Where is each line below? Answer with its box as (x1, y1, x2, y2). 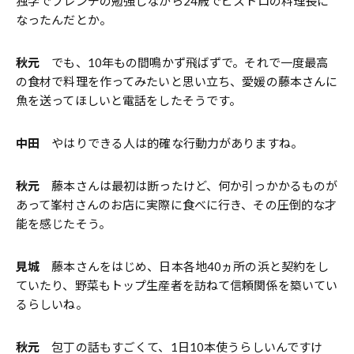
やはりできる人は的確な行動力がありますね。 (40, 136, 303, 151)
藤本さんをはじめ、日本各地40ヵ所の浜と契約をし (40, 259, 330, 274)
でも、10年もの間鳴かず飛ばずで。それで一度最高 (40, 55, 329, 70)
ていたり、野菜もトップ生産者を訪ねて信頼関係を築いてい (16, 278, 338, 293)
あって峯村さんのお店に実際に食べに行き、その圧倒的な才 (16, 198, 337, 213)
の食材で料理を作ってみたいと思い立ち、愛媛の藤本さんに (16, 74, 338, 89)
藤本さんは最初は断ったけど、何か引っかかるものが (40, 179, 338, 194)
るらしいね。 (16, 297, 88, 312)
